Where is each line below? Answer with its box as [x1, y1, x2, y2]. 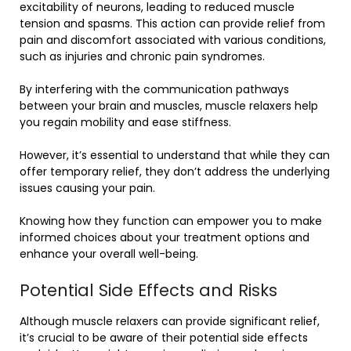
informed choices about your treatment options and [20, 230, 309, 246]
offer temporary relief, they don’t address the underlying [20, 164, 330, 180]
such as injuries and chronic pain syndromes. [20, 49, 265, 65]
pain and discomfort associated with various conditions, [20, 32, 326, 49]
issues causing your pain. [20, 180, 155, 197]
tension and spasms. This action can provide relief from [20, 16, 325, 32]
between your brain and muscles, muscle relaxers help [20, 98, 318, 114]
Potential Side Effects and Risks [20, 279, 277, 302]
